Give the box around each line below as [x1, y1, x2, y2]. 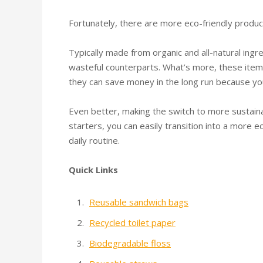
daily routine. [69, 134, 120, 146]
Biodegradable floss [89, 237, 171, 249]
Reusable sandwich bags [89, 195, 188, 208]
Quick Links [69, 163, 118, 176]
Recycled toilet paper [89, 216, 176, 228]
